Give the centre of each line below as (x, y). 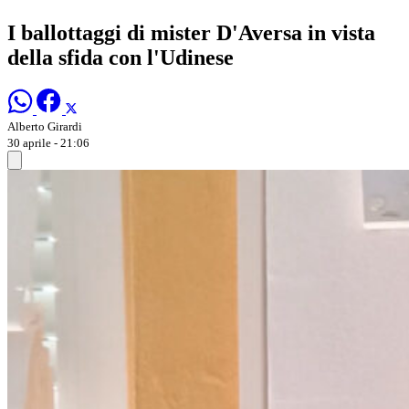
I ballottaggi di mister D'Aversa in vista (191, 32)
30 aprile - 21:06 (48, 142)
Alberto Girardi (45, 126)
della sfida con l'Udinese (121, 57)
